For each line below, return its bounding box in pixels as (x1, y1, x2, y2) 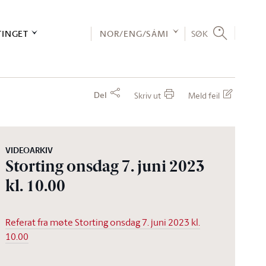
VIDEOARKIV (5, 144, 53, 156)
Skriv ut (134, 90, 161, 101)
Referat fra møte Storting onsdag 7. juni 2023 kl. (5, 216, 201, 229)
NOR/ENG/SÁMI (99, 27, 169, 40)
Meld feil (188, 90, 220, 101)
